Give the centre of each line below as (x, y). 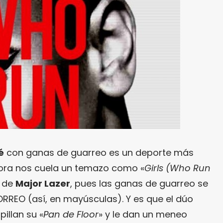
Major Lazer (43, 183)
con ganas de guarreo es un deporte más (99, 152)
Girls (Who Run (177, 168)
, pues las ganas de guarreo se (139, 183)
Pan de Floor (71, 214)
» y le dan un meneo (143, 214)
